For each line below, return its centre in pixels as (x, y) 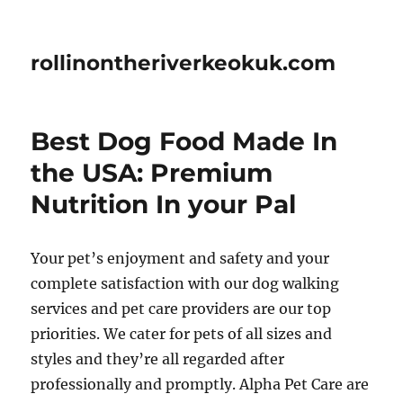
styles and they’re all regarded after (158, 359)
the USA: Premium (152, 173)
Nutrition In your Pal (164, 204)
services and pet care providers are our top (181, 309)
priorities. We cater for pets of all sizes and (182, 334)
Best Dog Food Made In (184, 141)
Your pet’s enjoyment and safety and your (180, 258)
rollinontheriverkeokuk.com (184, 63)
